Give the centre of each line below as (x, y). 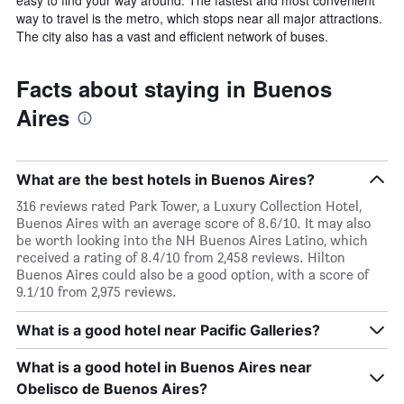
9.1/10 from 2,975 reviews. (96, 291)
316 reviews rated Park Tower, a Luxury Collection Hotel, (189, 206)
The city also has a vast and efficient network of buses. (172, 36)
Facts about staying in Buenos (174, 88)
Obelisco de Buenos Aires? (112, 388)
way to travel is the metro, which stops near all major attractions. (199, 18)
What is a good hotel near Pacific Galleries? (168, 330)
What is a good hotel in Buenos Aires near (164, 367)
